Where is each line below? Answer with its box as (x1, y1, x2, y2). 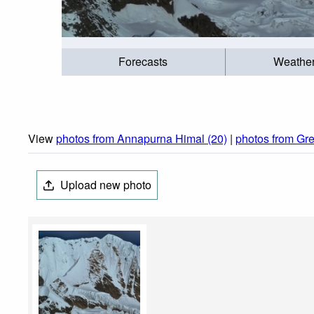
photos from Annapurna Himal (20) (56, 130, 227, 147)
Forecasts (118, 53, 168, 70)
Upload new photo (57, 177, 152, 193)
